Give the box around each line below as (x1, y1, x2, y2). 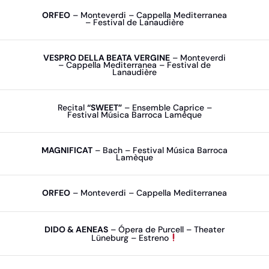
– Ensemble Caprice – (121, 102, 212, 113)
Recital (57, 102, 87, 113)
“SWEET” (86, 102, 122, 113)
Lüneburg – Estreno (91, 232, 169, 243)
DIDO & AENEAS (44, 224, 108, 235)
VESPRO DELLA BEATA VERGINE (43, 52, 170, 63)
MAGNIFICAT (41, 145, 92, 156)
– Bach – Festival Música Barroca (92, 145, 228, 156)
